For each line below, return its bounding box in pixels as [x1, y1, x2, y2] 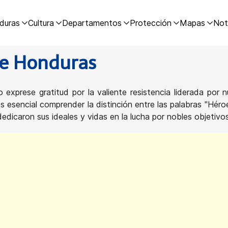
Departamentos [62, 18, 122, 28]
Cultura [27, 18, 54, 28]
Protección [129, 18, 172, 28]
